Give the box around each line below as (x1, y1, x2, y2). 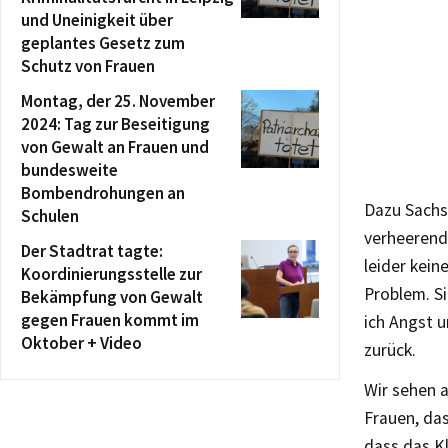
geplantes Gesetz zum (21, 32, 185, 54)
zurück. (364, 339, 416, 361)
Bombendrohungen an (21, 182, 185, 204)
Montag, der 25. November (21, 90, 215, 112)
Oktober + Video (21, 332, 142, 354)
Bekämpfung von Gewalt (21, 286, 203, 308)
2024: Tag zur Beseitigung (21, 113, 210, 135)
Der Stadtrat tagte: (21, 240, 163, 262)
